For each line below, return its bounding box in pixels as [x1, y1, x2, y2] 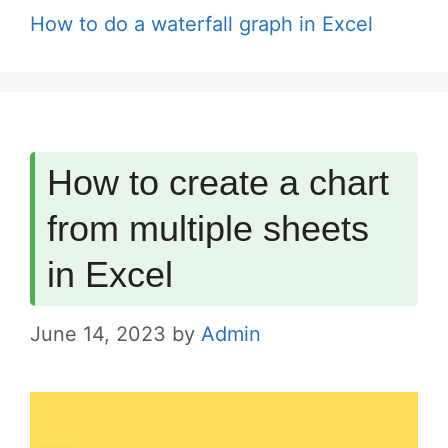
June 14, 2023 [30, 321, 166, 346]
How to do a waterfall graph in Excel [30, 11, 373, 36]
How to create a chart [47, 161, 389, 203]
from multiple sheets [47, 207, 369, 249]
